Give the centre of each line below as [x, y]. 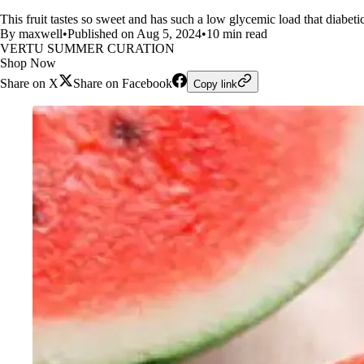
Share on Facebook [123, 83]
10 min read [237, 34]
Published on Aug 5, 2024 [134, 34]
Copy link [215, 84]
